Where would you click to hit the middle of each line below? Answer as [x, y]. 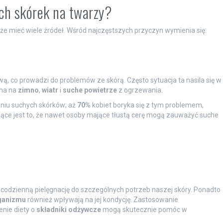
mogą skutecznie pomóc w [144, 209]
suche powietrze [90, 90]
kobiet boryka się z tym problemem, [147, 105]
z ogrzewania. [140, 90]
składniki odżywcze [68, 209]
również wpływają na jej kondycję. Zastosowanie [102, 199]
